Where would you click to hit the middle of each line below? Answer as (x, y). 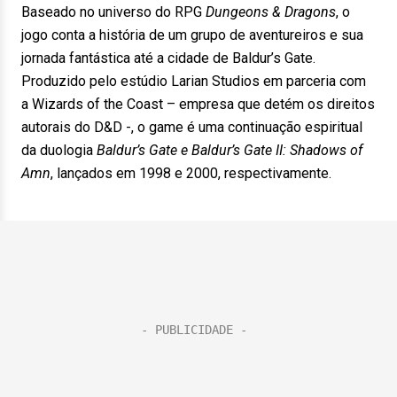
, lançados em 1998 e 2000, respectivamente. (191, 173)
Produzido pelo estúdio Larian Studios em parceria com (194, 81)
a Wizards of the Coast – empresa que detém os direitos (198, 104)
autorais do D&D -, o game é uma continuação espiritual (192, 127)
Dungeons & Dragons (271, 12)
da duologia (59, 150)
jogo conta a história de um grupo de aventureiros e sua (192, 35)
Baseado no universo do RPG (113, 12)
